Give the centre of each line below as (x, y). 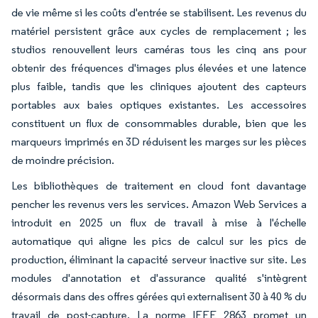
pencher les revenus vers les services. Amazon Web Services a (159, 204)
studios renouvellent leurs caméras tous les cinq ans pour (159, 49)
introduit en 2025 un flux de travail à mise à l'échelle (159, 223)
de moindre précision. (63, 160)
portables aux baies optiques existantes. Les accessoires (159, 105)
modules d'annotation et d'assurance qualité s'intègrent (159, 278)
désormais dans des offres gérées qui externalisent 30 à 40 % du (159, 296)
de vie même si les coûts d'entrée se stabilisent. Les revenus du (159, 12)
